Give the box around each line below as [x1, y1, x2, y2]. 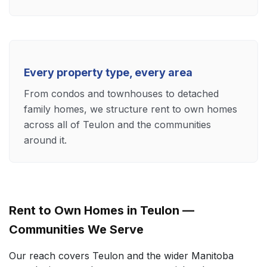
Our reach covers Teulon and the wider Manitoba [9, 249, 234, 262]
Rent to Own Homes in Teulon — [9, 203, 194, 218]
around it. [24, 133, 67, 146]
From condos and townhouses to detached [24, 87, 219, 100]
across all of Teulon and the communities [24, 118, 211, 131]
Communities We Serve [9, 222, 144, 237]
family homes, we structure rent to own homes [24, 103, 237, 115]
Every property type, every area [24, 66, 193, 79]
